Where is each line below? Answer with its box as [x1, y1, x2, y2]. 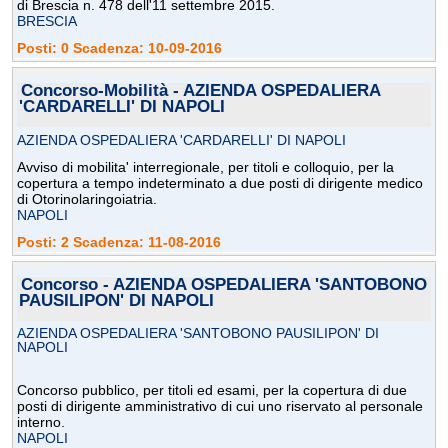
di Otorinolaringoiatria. [17, 191, 157, 208]
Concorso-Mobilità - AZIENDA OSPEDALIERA [21, 81, 380, 101]
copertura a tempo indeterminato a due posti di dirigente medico [17, 175, 423, 192]
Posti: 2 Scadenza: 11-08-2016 [17, 234, 221, 251]
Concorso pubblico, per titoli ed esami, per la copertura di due [17, 382, 407, 399]
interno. [17, 414, 65, 431]
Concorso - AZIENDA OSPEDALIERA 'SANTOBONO [21, 275, 427, 295]
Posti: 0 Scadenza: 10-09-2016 [17, 40, 222, 57]
